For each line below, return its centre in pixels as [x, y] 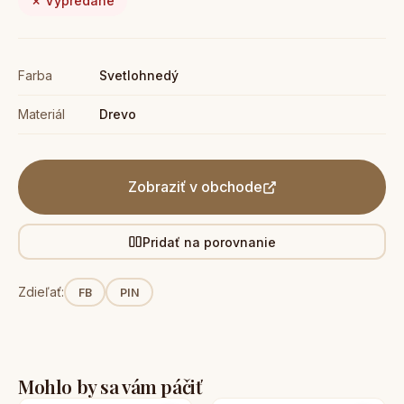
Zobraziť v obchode [195, 187]
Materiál [41, 114]
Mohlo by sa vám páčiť [110, 386]
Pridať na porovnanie [209, 242]
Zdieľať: [41, 292]
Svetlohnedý [139, 75]
